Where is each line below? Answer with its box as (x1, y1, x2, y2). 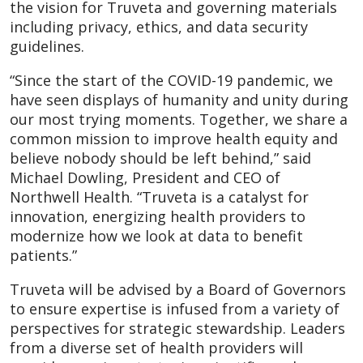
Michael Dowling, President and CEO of (10, 167, 280, 187)
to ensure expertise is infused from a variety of (10, 298, 340, 318)
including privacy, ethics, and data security (10, 16, 308, 36)
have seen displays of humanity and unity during (10, 89, 348, 109)
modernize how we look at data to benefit (10, 225, 303, 246)
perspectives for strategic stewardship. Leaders (10, 318, 345, 338)
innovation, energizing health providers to (10, 206, 305, 226)
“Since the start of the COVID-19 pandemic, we (10, 70, 333, 90)
